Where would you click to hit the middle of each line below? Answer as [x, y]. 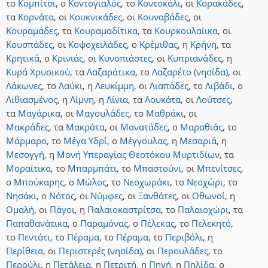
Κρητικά [23, 58]
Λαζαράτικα [111, 72]
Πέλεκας [158, 223]
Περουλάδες [183, 251]
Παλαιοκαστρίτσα [124, 210]
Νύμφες [106, 196]
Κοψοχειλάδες [98, 45]
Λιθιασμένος [32, 100]
